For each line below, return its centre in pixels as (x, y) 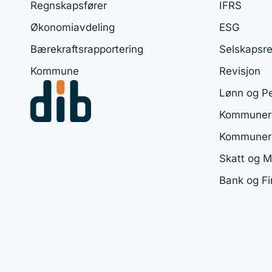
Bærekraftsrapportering (87, 49)
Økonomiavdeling (73, 27)
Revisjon (240, 71)
